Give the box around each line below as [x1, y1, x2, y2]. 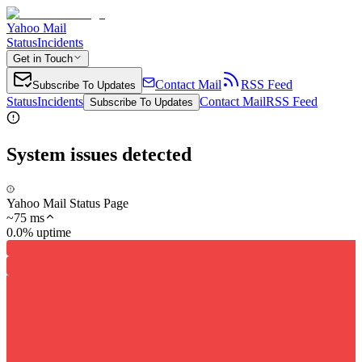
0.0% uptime [6, 225, 71, 239]
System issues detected [6, 143, 192, 165]
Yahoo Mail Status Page [6, 196, 128, 210]
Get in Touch [13, 53, 73, 65]
